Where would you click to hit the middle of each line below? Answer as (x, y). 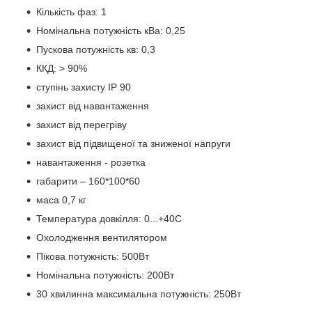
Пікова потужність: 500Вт (93, 257)
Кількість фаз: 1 (71, 12)
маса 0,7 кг (61, 200)
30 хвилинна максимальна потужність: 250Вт (139, 294)
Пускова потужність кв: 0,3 (96, 50)
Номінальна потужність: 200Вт (105, 275)
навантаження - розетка (91, 163)
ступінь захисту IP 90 (84, 87)
